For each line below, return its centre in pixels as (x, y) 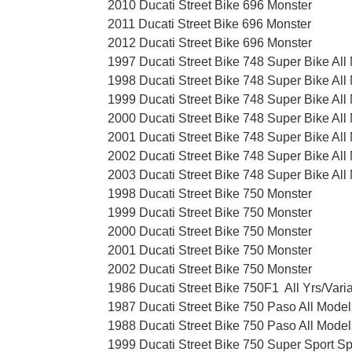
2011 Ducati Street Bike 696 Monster (209, 24)
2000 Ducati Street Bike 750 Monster (210, 232)
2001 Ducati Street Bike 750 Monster (210, 251)
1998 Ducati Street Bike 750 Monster (210, 194)
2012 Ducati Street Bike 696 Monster (210, 43)
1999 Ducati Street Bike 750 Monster (210, 213)
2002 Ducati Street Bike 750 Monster (210, 269)
